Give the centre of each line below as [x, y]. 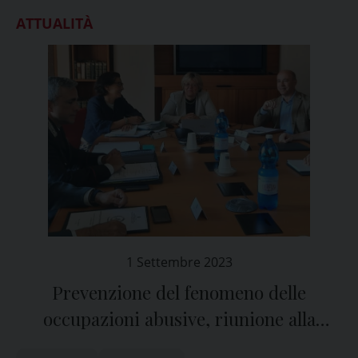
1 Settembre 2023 [179, 262]
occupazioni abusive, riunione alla [179, 319]
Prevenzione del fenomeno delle [179, 292]
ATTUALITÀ [54, 23]
